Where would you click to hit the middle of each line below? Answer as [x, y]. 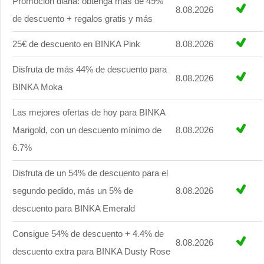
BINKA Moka [37, 87]
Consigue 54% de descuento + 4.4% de [88, 234]
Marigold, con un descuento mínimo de [87, 130]
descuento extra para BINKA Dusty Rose [91, 252]
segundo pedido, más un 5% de [73, 191]
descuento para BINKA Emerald [74, 209]
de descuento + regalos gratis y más [82, 19]
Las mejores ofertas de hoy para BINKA [89, 113]
